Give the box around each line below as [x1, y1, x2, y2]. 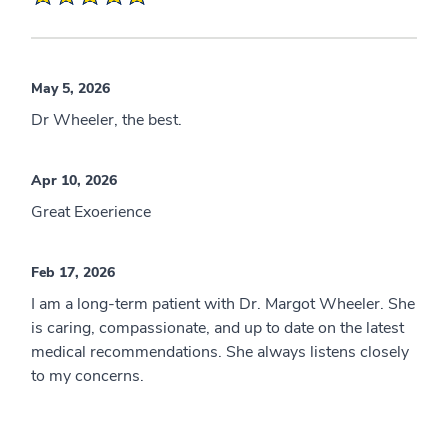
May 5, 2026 [31, 78, 110, 98]
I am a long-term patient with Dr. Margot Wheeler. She [31, 292, 415, 315]
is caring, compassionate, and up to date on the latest [31, 316, 404, 339]
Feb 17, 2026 [31, 262, 115, 282]
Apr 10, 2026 [31, 170, 117, 190]
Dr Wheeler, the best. [31, 108, 182, 131]
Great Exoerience [31, 200, 151, 223]
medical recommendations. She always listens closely [31, 340, 409, 363]
